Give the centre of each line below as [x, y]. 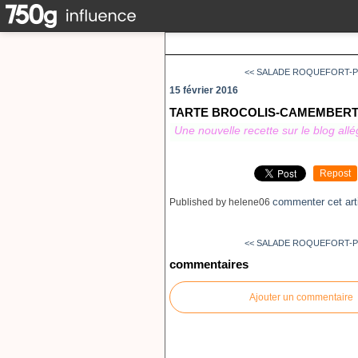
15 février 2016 [204, 90]
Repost [335, 173]
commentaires [209, 265]
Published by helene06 [220, 202]
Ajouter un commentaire [301, 297]
